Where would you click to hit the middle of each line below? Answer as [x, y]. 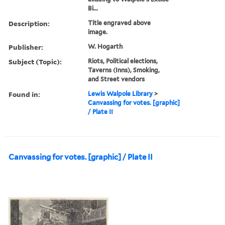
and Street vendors [117, 79]
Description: [29, 23]
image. [98, 32]
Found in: [24, 94]
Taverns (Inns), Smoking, [124, 70]
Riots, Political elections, [123, 61]
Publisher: [26, 47]
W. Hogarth [105, 46]
